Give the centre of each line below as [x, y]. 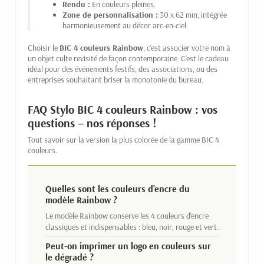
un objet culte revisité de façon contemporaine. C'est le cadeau [128, 58]
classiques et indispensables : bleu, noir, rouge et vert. [132, 227]
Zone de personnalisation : [110, 14]
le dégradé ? [70, 257]
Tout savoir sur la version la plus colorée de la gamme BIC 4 [123, 139]
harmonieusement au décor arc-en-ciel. [125, 25]
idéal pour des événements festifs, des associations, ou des [123, 69]
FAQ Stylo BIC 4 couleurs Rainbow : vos [123, 109]
